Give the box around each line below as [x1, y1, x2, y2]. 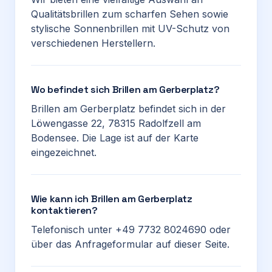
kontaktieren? [31, 204, 98, 217]
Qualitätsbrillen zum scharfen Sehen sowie [31, 8, 228, 20]
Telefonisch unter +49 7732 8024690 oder [31, 223, 231, 236]
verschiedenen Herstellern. [31, 37, 155, 49]
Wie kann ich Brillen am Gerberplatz [31, 192, 192, 205]
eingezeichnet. [31, 146, 97, 158]
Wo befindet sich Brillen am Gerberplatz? [31, 83, 220, 96]
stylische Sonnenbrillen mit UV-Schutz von [31, 22, 229, 35]
